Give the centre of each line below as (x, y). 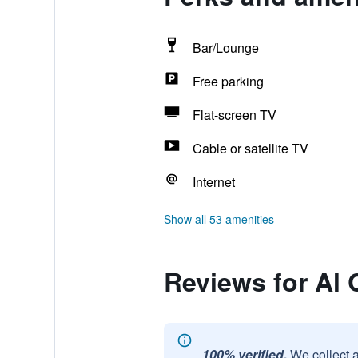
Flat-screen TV (234, 115)
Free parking (228, 81)
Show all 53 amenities (219, 219)
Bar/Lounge (225, 48)
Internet (213, 182)
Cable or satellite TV (250, 148)
